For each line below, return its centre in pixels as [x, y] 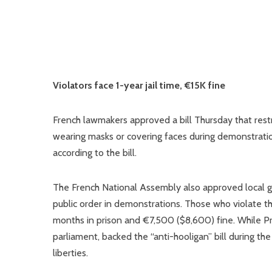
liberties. [70, 253]
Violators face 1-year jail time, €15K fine [139, 85]
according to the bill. [95, 153]
